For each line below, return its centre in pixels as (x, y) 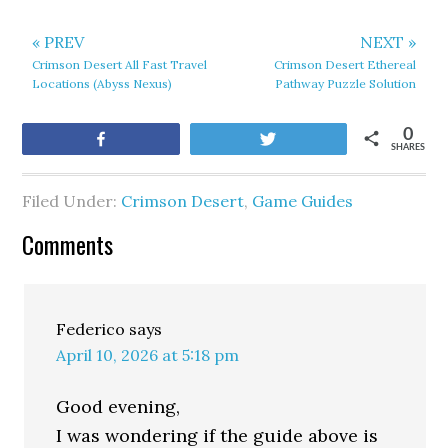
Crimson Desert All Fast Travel (120, 64)
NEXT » (387, 42)
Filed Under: (72, 201)
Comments (68, 244)
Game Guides (303, 201)
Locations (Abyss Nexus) (102, 83)
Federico (91, 329)
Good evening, (118, 406)
